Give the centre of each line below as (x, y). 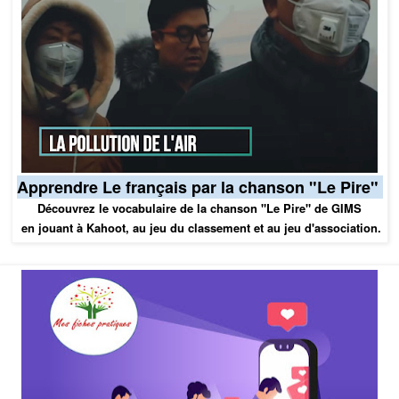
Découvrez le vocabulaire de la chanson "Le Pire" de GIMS (199, 208)
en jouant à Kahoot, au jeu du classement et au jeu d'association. (199, 227)
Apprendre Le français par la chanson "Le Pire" (199, 187)
